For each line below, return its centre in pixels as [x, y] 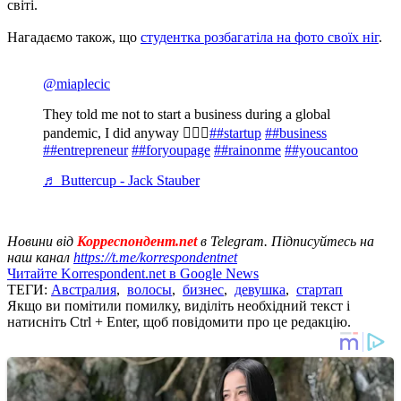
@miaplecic [77, 83]
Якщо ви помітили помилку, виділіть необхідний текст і [179, 305]
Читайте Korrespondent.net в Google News [133, 273]
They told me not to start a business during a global [187, 114]
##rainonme [247, 149]
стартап [320, 289]
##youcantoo [321, 149]
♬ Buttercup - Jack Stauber [121, 180]
